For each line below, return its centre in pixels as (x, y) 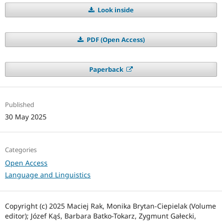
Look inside (115, 10)
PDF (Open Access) (115, 40)
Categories (21, 150)
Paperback (107, 70)
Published (19, 105)
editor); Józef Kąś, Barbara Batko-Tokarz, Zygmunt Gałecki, (100, 216)
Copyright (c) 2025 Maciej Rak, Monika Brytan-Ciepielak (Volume (110, 206)
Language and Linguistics (48, 175)
